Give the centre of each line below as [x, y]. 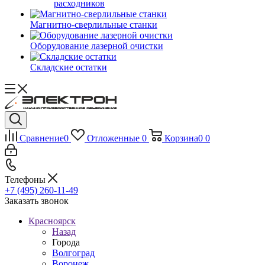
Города [66, 242]
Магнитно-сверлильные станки [94, 25]
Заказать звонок [37, 201]
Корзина [181, 138]
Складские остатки [69, 67]
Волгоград [73, 253]
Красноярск [52, 221]
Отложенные [113, 138]
